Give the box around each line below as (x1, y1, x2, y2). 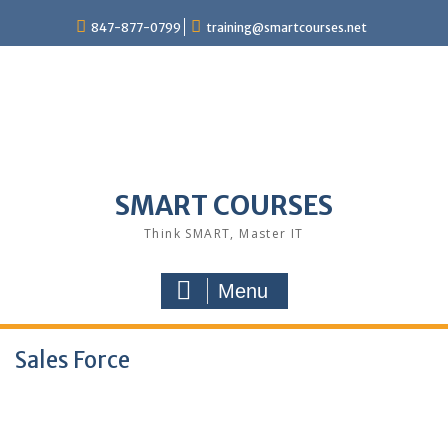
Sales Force (15, 346, 130, 374)
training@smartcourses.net (205, 20, 367, 35)
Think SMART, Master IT (144, 225, 304, 242)
